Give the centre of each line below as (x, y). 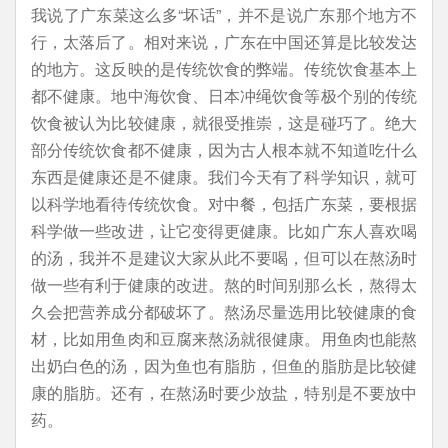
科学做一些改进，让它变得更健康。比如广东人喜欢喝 (224, 230)
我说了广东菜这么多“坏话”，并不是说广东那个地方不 (224, 14)
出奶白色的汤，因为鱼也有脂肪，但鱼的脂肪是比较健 (224, 365)
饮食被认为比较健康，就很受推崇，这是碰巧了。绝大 (224, 122)
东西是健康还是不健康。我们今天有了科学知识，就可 (224, 176)
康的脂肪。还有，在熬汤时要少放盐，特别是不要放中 (224, 392)
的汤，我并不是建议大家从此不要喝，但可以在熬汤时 (224, 257)
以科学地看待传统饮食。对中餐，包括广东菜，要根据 (224, 203)
